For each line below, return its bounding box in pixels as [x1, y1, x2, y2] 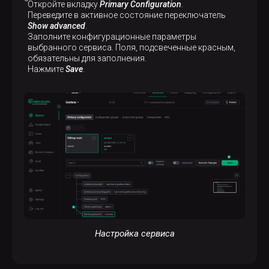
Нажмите [28, 64, 65, 74]
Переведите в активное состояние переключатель [28, 10, 226, 20]
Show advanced [28, 20, 85, 31]
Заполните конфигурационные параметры [28, 31, 196, 41]
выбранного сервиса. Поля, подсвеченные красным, [28, 42, 235, 52]
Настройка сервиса [94, 228, 175, 240]
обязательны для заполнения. [28, 53, 147, 63]
